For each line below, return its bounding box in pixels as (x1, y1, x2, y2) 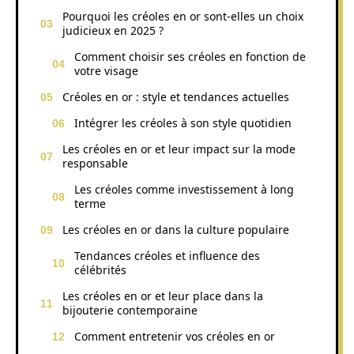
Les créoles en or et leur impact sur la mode (62, 141, 296, 156)
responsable (62, 155, 128, 171)
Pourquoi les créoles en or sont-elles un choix (62, 8, 303, 24)
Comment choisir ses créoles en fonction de (74, 48, 306, 64)
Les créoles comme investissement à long (74, 181, 294, 197)
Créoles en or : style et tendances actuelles (62, 88, 289, 104)
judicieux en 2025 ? (62, 22, 164, 38)
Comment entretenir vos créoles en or (74, 328, 275, 344)
